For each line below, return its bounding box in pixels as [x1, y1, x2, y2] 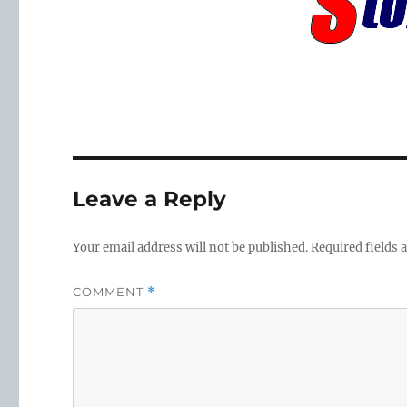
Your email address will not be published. [73, 240, 309, 255]
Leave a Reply [73, 186, 227, 212]
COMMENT [73, 284, 148, 299]
